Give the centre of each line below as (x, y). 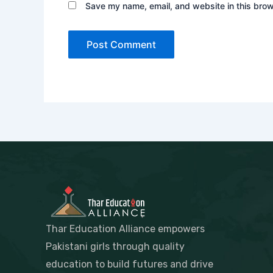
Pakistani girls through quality (115, 246)
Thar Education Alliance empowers (125, 229)
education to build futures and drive (129, 264)
